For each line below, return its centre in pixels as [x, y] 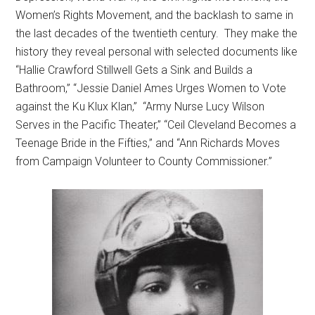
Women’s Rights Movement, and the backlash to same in [155, 15]
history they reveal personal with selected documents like [157, 52]
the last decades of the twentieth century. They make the [157, 33]
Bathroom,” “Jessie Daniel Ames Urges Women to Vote [151, 88]
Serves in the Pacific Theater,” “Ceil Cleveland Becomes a [156, 125]
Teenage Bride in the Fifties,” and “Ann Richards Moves [148, 143]
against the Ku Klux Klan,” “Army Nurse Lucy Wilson [140, 107]
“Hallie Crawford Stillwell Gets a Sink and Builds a [134, 70]
